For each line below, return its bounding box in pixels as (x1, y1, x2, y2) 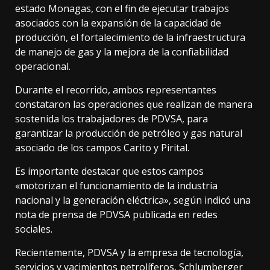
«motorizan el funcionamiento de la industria (15, 179, 218, 193)
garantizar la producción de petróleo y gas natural (15, 127, 242, 140)
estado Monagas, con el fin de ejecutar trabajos (15, 2, 229, 16)
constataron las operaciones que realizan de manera (15, 98, 253, 111)
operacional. (15, 60, 71, 74)
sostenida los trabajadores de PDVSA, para (15, 112, 208, 126)
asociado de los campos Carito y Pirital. (15, 141, 189, 155)
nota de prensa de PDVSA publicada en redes (15, 208, 218, 222)
